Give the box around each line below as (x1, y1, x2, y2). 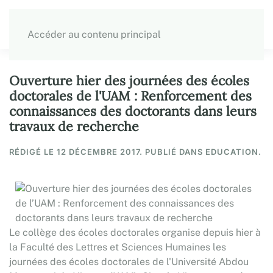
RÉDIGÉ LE (9, 147, 57, 157)
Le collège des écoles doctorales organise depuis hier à (9, 227, 261, 238)
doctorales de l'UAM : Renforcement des (9, 88, 252, 104)
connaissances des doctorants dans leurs (9, 103, 257, 119)
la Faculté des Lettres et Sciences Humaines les (9, 241, 226, 253)
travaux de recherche (9, 118, 139, 135)
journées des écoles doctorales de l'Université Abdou (9, 256, 249, 268)
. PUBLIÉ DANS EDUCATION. (140, 147, 261, 157)
